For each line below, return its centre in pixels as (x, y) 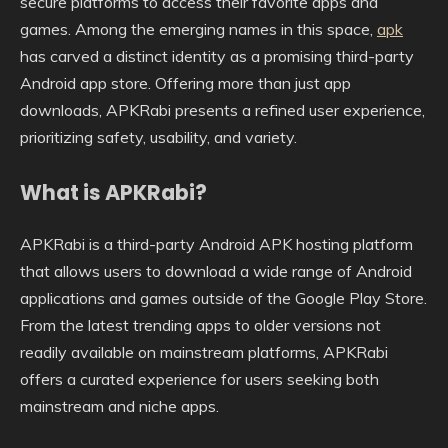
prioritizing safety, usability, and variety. (158, 137)
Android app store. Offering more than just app (185, 83)
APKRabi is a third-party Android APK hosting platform (216, 243)
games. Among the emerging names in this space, (198, 29)
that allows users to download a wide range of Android (216, 270)
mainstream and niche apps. (119, 405)
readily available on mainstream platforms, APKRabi (204, 351)
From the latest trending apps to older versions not (200, 324)
